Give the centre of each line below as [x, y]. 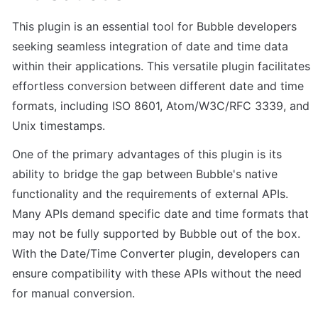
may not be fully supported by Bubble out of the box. [156, 234]
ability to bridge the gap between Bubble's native [145, 174]
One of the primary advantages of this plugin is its [147, 154]
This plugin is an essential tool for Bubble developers [154, 27]
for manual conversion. [73, 294]
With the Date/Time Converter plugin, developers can [156, 254]
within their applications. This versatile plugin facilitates [161, 66]
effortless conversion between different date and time [158, 86]
